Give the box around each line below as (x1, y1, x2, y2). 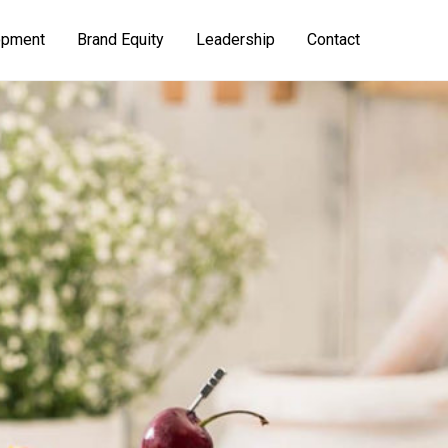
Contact (307, 30, 360, 49)
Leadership (196, 30, 275, 49)
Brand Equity (77, 30, 164, 49)
